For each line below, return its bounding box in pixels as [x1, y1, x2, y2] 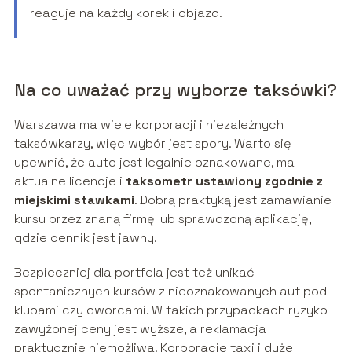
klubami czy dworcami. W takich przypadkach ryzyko [13, 302, 328, 319]
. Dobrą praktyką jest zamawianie [134, 192, 332, 209]
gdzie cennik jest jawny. [13, 229, 157, 247]
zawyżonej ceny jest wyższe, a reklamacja [13, 321, 266, 338]
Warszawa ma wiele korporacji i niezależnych [13, 116, 284, 134]
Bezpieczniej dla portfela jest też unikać [13, 264, 255, 281]
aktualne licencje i [13, 173, 126, 190]
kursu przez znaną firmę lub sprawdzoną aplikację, [13, 211, 311, 228]
